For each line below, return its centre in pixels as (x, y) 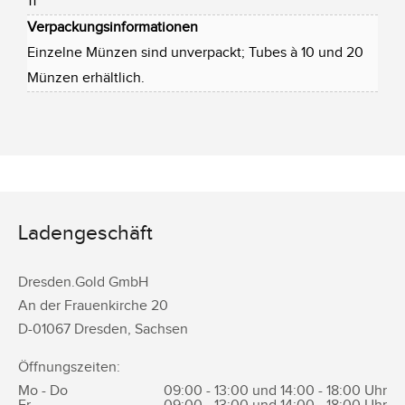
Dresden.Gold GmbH (83, 283)
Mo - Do (45, 391)
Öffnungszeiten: (69, 367)
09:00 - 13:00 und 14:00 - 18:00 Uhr (275, 391)
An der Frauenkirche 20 (93, 306)
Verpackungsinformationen (113, 27)
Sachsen (161, 330)
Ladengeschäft (85, 234)
